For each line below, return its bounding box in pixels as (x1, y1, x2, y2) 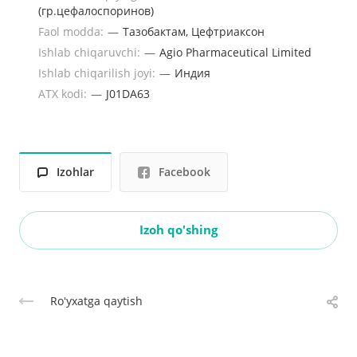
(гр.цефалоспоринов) (38, 2, 154, 18)
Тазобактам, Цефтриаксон (123, 23, 265, 39)
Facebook (159, 164, 210, 180)
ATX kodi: (38, 85, 90, 101)
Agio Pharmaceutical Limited (159, 44, 312, 60)
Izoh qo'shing (139, 222, 218, 238)
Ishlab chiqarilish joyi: (38, 65, 159, 80)
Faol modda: (38, 23, 107, 39)
